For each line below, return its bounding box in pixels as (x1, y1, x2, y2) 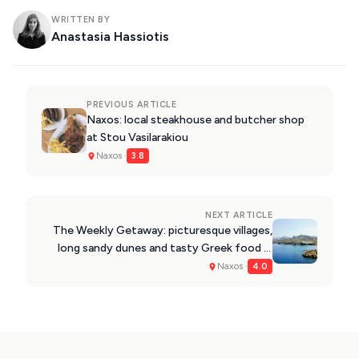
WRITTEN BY (51, 14, 110, 26)
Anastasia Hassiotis (51, 29, 169, 45)
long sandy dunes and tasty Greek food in (58, 241, 272, 256)
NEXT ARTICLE (205, 210, 272, 221)
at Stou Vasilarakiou (87, 131, 188, 145)
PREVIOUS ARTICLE (87, 99, 176, 111)
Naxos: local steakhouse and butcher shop (87, 113, 305, 127)
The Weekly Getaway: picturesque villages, (53, 224, 272, 238)
